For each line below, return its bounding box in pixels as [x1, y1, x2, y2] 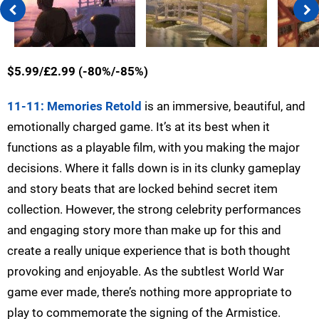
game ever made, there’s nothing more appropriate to [7, 285, 292, 300]
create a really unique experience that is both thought [7, 244, 291, 258]
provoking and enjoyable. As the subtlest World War [7, 264, 284, 279]
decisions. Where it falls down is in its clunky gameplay [7, 161, 300, 176]
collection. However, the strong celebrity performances [7, 202, 301, 217]
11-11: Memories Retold [7, 99, 142, 114]
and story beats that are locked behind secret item [7, 182, 278, 197]
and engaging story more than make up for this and [7, 223, 281, 238]
